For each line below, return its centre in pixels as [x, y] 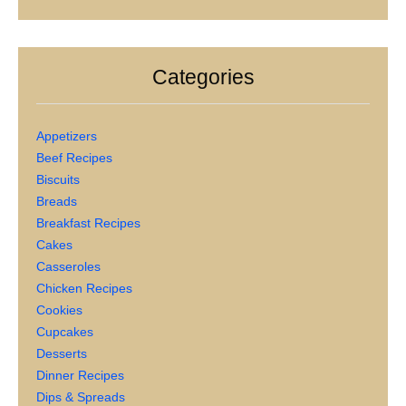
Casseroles [68, 267]
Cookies [59, 310]
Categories [203, 77]
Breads [57, 202]
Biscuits [58, 180]
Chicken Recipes [84, 289]
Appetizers [67, 136]
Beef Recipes [74, 158]
